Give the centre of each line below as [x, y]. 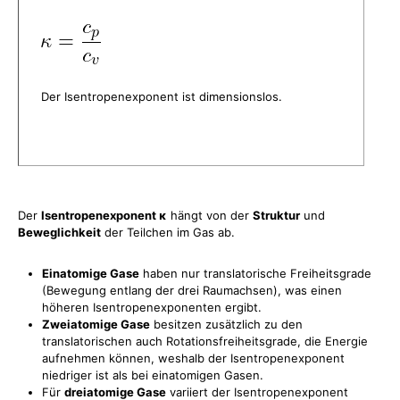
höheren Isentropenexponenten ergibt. [152, 307]
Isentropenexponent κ [104, 215]
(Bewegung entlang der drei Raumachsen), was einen [192, 290]
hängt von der [210, 215]
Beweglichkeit [59, 232]
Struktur [276, 215]
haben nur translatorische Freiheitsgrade [255, 273]
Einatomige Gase [91, 273]
